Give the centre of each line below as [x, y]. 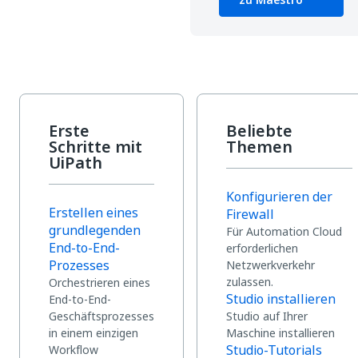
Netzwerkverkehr [270, 265]
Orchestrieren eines [99, 282]
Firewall [250, 214]
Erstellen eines [93, 213]
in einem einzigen [93, 333]
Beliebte [259, 131]
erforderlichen [262, 248]
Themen [259, 147]
